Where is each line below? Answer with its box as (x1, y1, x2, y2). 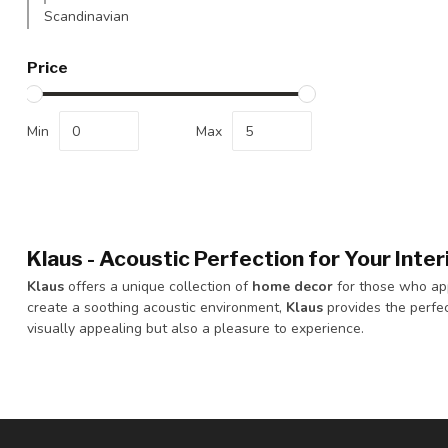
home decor (252, 277, 333, 296)
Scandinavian (44, 7, 129, 26)
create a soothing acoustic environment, (27, 298, 286, 317)
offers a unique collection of (64, 277, 252, 296)
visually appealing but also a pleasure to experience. (27, 319, 364, 338)
